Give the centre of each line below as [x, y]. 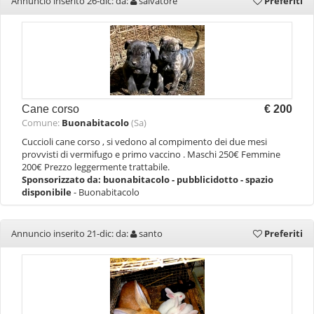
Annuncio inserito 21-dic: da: [71, 233]
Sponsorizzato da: [62, 179]
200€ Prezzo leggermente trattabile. [96, 167]
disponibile [48, 192]
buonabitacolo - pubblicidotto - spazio [188, 179]
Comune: [42, 123]
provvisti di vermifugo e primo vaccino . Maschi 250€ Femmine [151, 154]
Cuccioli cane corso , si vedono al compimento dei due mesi [144, 142]
